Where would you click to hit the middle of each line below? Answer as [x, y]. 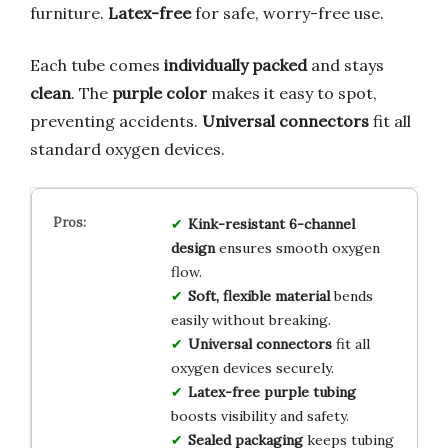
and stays [345, 64]
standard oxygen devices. [127, 148]
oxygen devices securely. [252, 367]
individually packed [235, 64]
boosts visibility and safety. [259, 415]
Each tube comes [97, 64]
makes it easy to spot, [292, 92]
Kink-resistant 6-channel [271, 223]
